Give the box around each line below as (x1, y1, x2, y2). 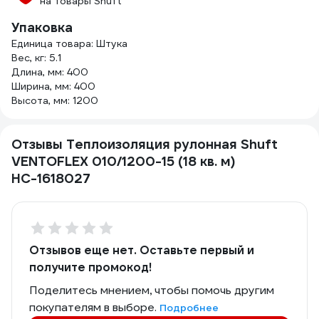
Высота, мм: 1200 (11, 94, 98, 107)
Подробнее (159, 301, 219, 314)
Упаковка (11, 19, 73, 36)
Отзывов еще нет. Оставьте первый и (29, 243, 254, 258)
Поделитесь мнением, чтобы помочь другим (29, 283, 274, 298)
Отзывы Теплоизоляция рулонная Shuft (11, 136, 278, 152)
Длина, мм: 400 (11, 66, 88, 78)
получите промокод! (29, 260, 152, 275)
